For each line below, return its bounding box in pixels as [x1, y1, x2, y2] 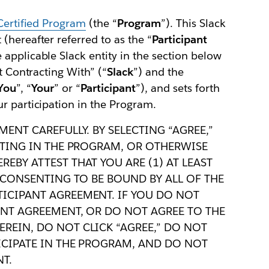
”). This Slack [161, 16, 226, 30]
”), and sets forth [136, 81, 220, 95]
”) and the [133, 65, 184, 79]
